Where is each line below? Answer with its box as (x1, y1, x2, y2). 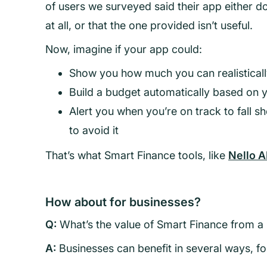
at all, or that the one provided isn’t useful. (45, 19, 253, 32)
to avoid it (69, 124, 119, 136)
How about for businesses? (45, 195, 201, 209)
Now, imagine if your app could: (45, 43, 202, 55)
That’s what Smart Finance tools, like (45, 149, 228, 162)
